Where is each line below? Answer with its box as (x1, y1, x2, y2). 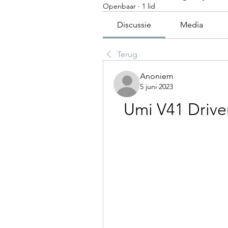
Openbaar (103, 2, 136, 11)
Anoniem (140, 71, 174, 81)
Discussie (117, 20, 152, 30)
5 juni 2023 (140, 82, 173, 91)
